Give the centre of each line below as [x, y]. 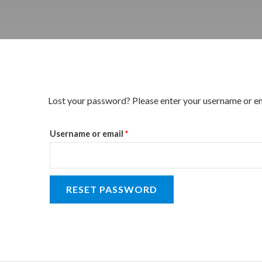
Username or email [87, 133]
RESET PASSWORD [112, 189]
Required [146, 99]
